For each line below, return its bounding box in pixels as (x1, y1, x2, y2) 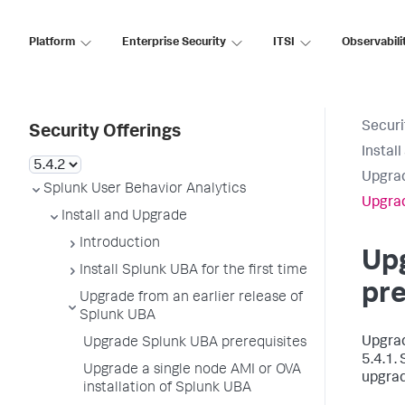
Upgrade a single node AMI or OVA (83, 363, 301, 378)
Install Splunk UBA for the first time (80, 264, 307, 278)
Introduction (80, 237, 160, 251)
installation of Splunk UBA (83, 381, 251, 396)
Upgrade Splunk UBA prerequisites (83, 336, 306, 351)
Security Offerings (29, 124, 181, 142)
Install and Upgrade (61, 210, 187, 224)
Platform (29, 36, 75, 49)
